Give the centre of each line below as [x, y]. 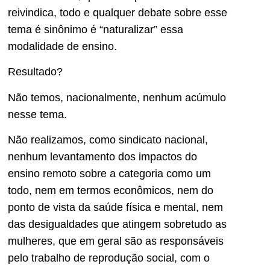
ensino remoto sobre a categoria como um [109, 174]
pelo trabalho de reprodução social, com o [109, 258]
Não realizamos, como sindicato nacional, [108, 140]
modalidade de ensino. [62, 46]
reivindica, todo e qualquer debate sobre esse [118, 12]
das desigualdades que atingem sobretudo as [117, 224]
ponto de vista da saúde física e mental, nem [115, 208]
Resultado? [35, 72]
